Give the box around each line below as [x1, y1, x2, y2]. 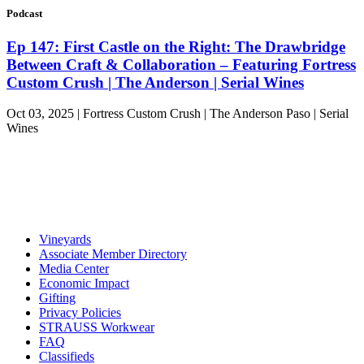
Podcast [6, 6, 42, 19]
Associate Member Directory [39, 247, 187, 262]
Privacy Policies [39, 305, 121, 320]
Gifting [39, 291, 76, 305]
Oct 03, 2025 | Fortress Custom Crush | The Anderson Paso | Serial [6, 106, 349, 121]
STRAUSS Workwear [39, 320, 154, 335]
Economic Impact [39, 276, 129, 291]
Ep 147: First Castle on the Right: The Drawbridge [6, 37, 345, 55]
